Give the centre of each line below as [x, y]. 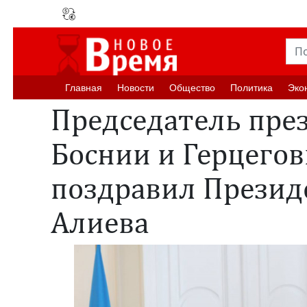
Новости [136, 87]
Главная [84, 87]
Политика [251, 87]
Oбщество [192, 87]
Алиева [100, 222]
